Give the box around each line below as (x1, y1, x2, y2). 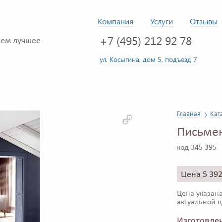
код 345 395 (177, 144, 217, 152)
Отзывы (190, 16, 218, 26)
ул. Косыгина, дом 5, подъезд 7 (100, 54, 197, 64)
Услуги (150, 16, 173, 26)
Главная (177, 109, 201, 118)
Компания (98, 16, 133, 26)
